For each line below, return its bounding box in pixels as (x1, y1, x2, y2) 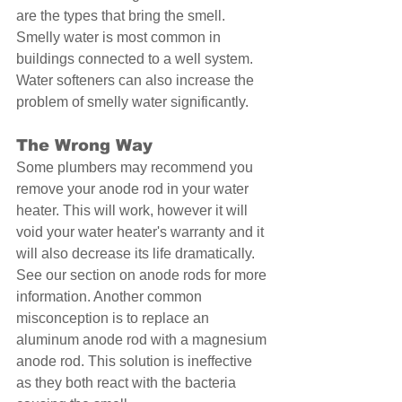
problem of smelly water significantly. (16, 94, 252, 110)
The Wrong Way (16, 136, 158, 155)
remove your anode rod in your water (16, 181, 252, 197)
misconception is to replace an (16, 310, 213, 327)
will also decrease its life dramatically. (16, 246, 258, 262)
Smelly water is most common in (16, 30, 224, 46)
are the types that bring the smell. (16, 8, 229, 24)
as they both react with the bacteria (16, 375, 240, 391)
